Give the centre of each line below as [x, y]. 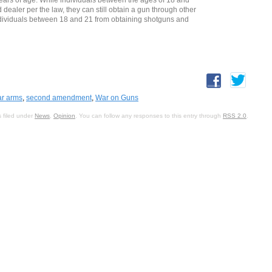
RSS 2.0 [235, 115]
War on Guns [117, 97]
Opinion [64, 115]
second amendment [59, 97]
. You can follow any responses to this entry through [149, 115]
